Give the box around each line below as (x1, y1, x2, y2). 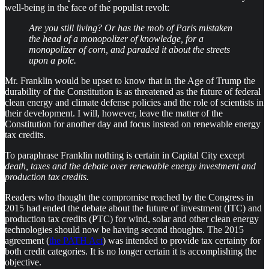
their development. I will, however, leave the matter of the (5, 108, 223, 119)
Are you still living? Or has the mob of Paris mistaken (29, 23, 232, 34)
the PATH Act (49, 235, 103, 246)
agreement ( (5, 235, 49, 246)
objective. (5, 257, 41, 268)
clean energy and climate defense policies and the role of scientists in (5, 97, 264, 108)
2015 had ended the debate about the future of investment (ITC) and (5, 203, 262, 214)
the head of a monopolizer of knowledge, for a (29, 34, 204, 44)
